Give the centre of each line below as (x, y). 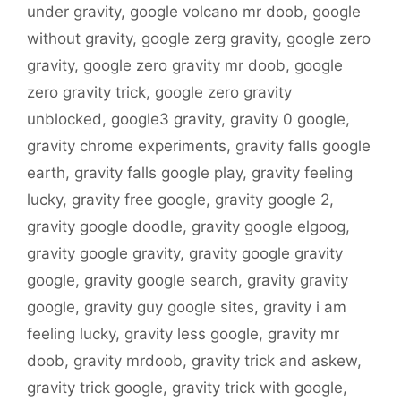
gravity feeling (302, 173)
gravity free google (139, 200)
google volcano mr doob (217, 12)
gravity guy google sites (169, 307)
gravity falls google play (158, 173)
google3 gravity (166, 119)
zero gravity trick (86, 93)
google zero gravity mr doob (184, 66)
